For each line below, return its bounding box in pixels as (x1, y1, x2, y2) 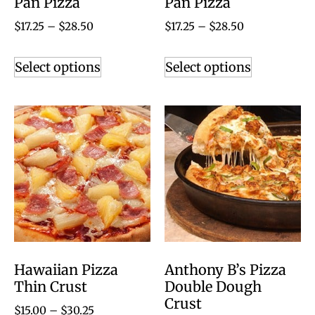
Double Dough (165, 278, 262, 296)
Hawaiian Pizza (14, 261, 118, 279)
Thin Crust (14, 278, 87, 296)
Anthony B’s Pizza (165, 261, 286, 279)
